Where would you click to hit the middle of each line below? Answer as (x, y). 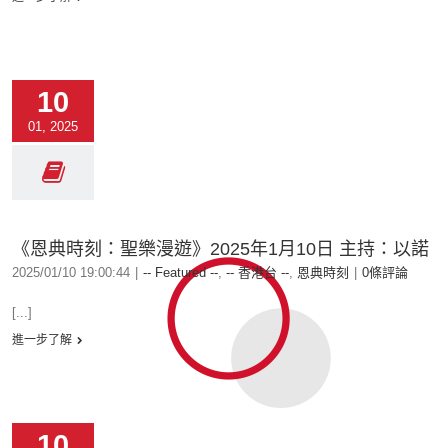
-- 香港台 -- (257, 272)
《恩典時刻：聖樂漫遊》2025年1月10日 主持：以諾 (220, 249)
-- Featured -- (180, 272)
